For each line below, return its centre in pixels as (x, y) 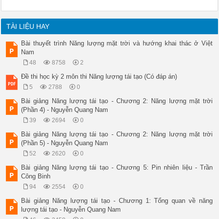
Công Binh (36, 176)
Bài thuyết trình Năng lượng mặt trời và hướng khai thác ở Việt (117, 43)
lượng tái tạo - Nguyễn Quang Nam (71, 209)
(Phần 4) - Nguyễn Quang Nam (65, 110)
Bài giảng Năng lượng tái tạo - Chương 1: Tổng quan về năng (117, 201)
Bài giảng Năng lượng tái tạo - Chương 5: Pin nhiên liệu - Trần (117, 167)
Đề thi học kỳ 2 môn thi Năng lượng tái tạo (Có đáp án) (99, 77)
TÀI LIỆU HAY (28, 26)
